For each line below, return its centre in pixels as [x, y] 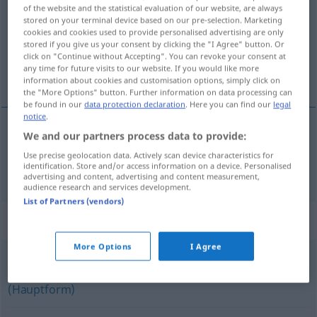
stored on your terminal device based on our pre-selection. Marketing [153, 20]
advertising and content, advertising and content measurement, [142, 176]
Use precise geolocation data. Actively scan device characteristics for [149, 155]
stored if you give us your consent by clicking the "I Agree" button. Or [154, 44]
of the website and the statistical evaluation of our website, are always [153, 8]
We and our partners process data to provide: [136, 136]
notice [35, 116]
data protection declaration [135, 104]
